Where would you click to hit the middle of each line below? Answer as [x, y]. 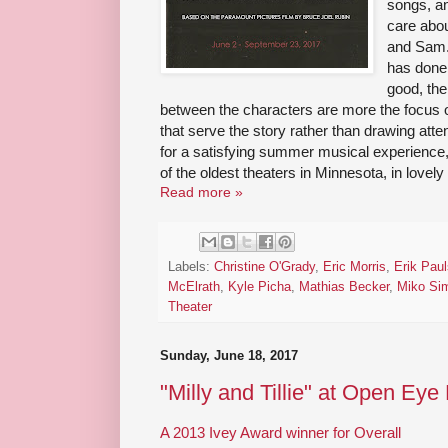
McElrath [194, 287]
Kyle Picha [259, 287]
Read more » [201, 192]
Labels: [191, 267]
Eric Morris [354, 267]
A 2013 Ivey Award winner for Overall [280, 433]
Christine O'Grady [264, 267]
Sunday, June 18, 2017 [229, 356]
